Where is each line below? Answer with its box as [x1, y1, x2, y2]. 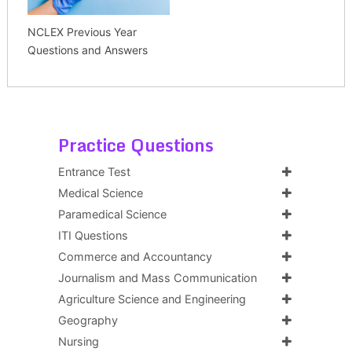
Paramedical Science [57, 207, 167, 222]
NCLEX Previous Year [27, 24, 137, 38]
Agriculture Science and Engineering [57, 291, 246, 306]
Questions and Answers [27, 42, 148, 57]
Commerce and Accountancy [57, 249, 212, 264]
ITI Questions [57, 228, 128, 243]
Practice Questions [57, 130, 214, 159]
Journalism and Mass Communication [57, 270, 257, 285]
